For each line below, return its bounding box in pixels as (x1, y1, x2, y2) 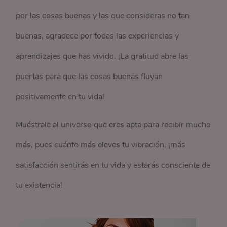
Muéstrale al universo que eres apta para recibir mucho (16, 119, 211, 130)
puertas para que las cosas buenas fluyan (16, 71, 163, 82)
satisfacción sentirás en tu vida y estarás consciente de (16, 160, 211, 171)
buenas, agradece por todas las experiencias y (16, 30, 179, 42)
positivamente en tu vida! (16, 91, 105, 102)
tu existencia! (16, 180, 63, 191)
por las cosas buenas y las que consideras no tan (16, 10, 190, 21)
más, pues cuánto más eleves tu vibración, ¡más (16, 139, 186, 150)
